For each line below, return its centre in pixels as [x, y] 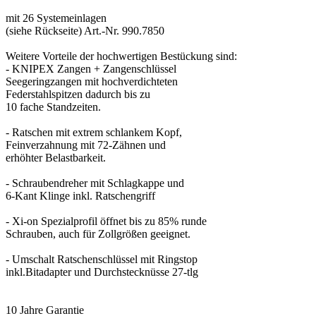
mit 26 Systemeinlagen [56, 18]
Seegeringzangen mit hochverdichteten [92, 81]
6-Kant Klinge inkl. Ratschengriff [80, 195]
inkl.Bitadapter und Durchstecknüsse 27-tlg [102, 272]
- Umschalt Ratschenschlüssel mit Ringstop [102, 259]
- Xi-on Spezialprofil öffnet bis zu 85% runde [106, 221]
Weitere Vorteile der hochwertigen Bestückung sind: [121, 56]
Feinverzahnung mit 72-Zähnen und [86, 145]
